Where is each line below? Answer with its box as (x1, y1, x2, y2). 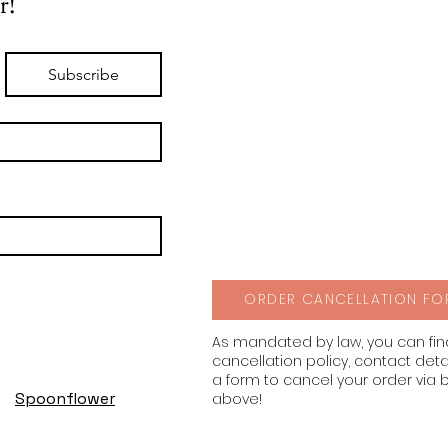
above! (212, 388, 262, 409)
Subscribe (48, 64, 120, 84)
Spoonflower (15, 387, 115, 409)
